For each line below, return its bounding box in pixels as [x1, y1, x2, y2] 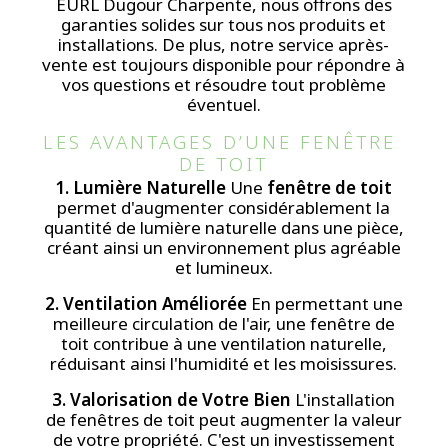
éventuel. [186, 92, 261, 116]
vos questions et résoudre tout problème [61, 72, 386, 96]
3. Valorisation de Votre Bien [52, 388, 292, 412]
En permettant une [246, 292, 403, 316]
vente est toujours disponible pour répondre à [42, 52, 406, 76]
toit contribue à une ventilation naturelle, [60, 332, 387, 356]
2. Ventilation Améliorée [44, 292, 247, 316]
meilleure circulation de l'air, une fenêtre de [52, 312, 395, 336]
